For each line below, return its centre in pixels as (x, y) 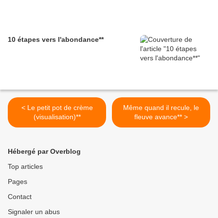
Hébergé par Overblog (44, 151)
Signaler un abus (34, 212)
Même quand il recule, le (161, 108)
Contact (20, 197)
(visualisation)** (57, 117)
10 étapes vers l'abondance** (56, 39)
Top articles (25, 166)
